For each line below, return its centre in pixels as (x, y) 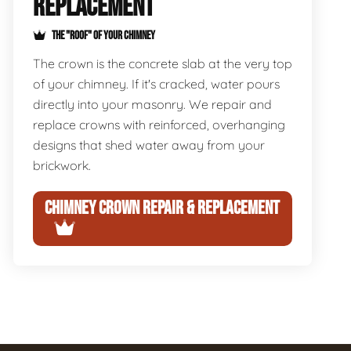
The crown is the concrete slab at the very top (162, 63)
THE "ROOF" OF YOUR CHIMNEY (102, 36)
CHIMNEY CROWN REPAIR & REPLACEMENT (162, 208)
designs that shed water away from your (148, 145)
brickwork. (62, 165)
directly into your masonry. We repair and (152, 104)
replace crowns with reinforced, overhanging (159, 125)
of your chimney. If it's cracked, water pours (156, 84)
